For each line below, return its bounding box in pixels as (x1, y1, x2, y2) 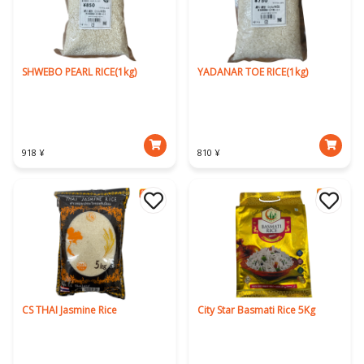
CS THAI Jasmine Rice (21, 302, 117, 317)
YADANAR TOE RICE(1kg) (197, 64, 308, 79)
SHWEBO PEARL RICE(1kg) (21, 64, 136, 79)
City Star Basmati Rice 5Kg (197, 302, 315, 317)
